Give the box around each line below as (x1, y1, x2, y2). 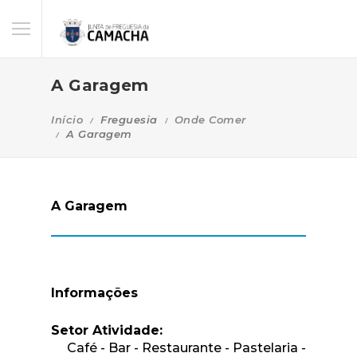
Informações (51, 285, 138, 301)
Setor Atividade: (51, 323, 163, 339)
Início (51, 113, 83, 127)
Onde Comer (174, 113, 246, 127)
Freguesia (100, 113, 158, 127)
